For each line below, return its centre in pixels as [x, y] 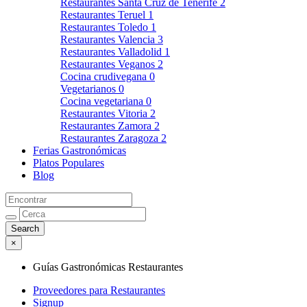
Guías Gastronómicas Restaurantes [108, 267]
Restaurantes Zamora [107, 126]
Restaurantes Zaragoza [111, 138]
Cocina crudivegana [105, 76]
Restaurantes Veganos [109, 64]
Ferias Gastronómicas [79, 150]
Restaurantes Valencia [109, 39]
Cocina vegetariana [103, 101]
